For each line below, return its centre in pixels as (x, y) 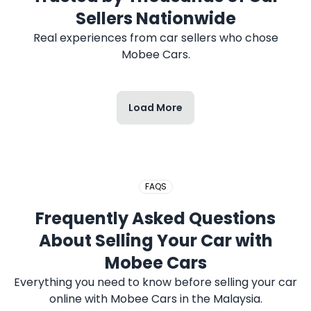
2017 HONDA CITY (86, 13)
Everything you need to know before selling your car (155, 282)
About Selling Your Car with (155, 241)
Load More (155, 108)
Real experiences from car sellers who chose (155, 38)
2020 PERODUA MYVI (96, 115)
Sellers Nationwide (155, 18)
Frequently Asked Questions (155, 218)
